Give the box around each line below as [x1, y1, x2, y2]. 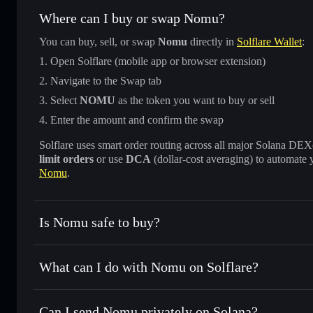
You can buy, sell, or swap [39, 35, 158, 48]
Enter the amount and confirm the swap [50, 113, 224, 126]
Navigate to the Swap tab [50, 74, 161, 87]
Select [50, 94, 80, 106]
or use [94, 152, 126, 165]
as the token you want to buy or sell [115, 94, 275, 106]
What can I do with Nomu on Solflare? [39, 259, 259, 275]
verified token [89, 239, 154, 252]
